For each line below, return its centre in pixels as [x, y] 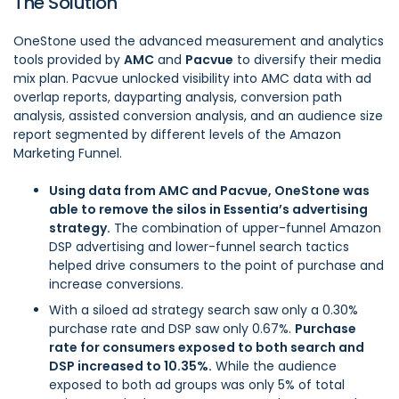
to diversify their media [307, 60]
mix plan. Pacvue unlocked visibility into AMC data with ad [192, 79]
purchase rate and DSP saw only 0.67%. [172, 329]
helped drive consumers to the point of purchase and [216, 266]
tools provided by [69, 60]
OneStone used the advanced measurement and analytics [199, 41]
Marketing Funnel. [68, 154]
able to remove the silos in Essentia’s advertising [208, 210]
